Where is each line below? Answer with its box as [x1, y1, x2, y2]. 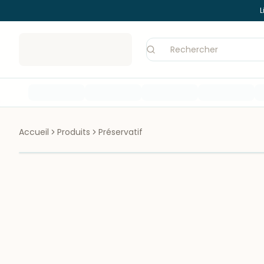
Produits [57, 126, 90, 138]
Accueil [19, 126, 49, 138]
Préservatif [98, 126, 143, 138]
